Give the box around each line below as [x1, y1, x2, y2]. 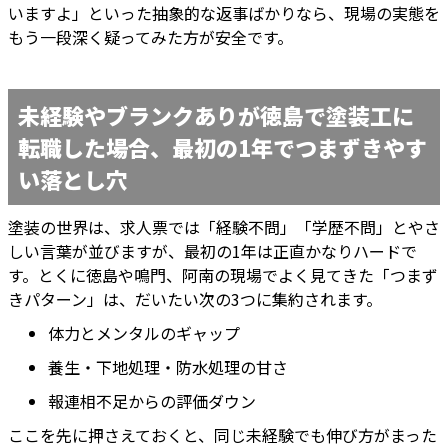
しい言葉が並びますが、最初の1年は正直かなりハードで [8, 239, 417, 264]
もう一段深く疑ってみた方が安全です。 [8, 25, 293, 50]
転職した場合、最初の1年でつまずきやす [18, 131, 427, 164]
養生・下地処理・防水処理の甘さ [48, 355, 288, 380]
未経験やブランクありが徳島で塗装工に [18, 99, 414, 132]
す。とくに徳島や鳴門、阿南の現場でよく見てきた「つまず [8, 263, 438, 288]
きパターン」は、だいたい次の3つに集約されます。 [8, 287, 382, 312]
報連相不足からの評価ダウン [48, 389, 256, 414]
